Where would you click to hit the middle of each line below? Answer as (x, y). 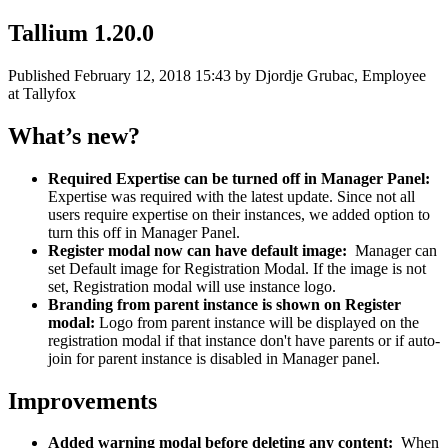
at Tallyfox (42, 93)
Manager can (396, 250)
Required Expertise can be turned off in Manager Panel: (241, 178)
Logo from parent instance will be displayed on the (259, 322)
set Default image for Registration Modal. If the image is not (237, 268)
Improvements (82, 400)
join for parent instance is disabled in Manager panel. (214, 358)
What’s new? (74, 135)
